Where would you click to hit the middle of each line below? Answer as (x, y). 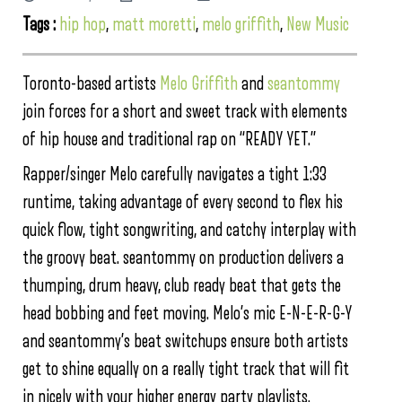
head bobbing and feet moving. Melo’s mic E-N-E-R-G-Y (187, 314)
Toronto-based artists (91, 84)
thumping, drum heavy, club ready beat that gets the (182, 286)
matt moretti (154, 25)
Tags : (41, 25)
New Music (318, 25)
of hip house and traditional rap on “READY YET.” (169, 140)
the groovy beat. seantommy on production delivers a (183, 258)
